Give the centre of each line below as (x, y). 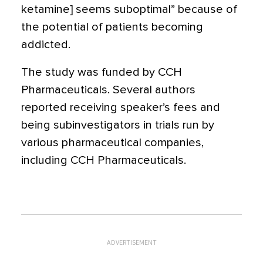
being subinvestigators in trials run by (118, 125)
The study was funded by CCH (102, 72)
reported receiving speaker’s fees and (121, 107)
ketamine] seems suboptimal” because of (129, 9)
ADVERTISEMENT (131, 242)
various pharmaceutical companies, (112, 143)
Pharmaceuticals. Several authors (108, 90)
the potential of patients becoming (112, 27)
